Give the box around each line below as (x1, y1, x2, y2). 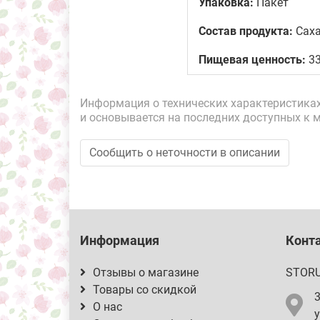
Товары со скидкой (93, 283, 196, 296)
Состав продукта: (199, 24, 293, 38)
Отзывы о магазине (93, 266, 199, 279)
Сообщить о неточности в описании (89, 146, 280, 159)
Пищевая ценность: (199, 53, 306, 66)
